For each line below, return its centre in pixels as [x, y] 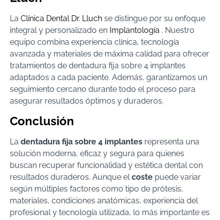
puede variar [177, 177]
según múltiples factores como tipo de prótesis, [96, 189]
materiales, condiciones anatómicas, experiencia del [104, 200]
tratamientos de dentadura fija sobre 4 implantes [98, 66]
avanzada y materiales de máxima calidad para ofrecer [110, 54]
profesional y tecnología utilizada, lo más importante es [110, 212]
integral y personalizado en [60, 30]
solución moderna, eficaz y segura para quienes [97, 153]
